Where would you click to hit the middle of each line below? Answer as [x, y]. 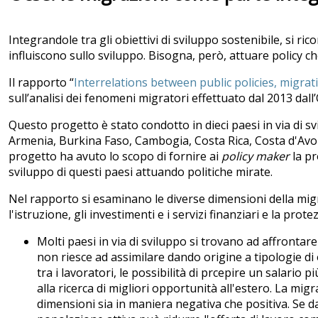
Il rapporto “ [41, 83]
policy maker [256, 157]
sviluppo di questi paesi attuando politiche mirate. [141, 172]
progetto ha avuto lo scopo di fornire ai [115, 157]
